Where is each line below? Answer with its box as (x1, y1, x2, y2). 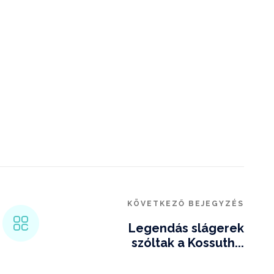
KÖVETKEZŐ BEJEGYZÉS (127, 199, 244, 209)
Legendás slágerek (128, 221, 244, 236)
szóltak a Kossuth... (131, 235, 244, 251)
